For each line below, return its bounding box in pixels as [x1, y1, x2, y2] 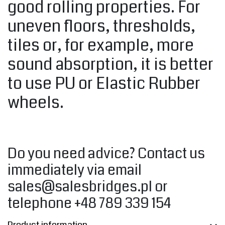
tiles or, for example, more [8, 34, 194, 57]
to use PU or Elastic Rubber [8, 72, 200, 95]
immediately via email [8, 160, 142, 181]
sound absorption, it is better [8, 53, 213, 76]
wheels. [8, 91, 64, 115]
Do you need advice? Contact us [8, 144, 205, 164]
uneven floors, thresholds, [8, 15, 195, 38]
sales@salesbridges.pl [8, 177, 152, 197]
